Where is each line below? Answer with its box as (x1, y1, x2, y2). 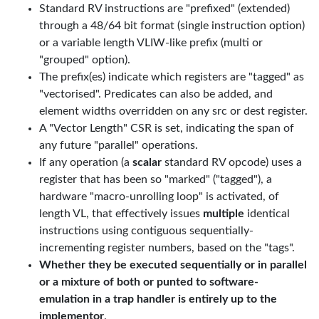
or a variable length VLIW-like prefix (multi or (39, 37, 263, 48)
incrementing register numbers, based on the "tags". (39, 242, 295, 253)
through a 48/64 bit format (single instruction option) (39, 20, 305, 31)
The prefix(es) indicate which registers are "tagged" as (39, 71, 304, 83)
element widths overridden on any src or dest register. (39, 105, 308, 117)
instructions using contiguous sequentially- (39, 225, 253, 236)
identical (244, 208, 290, 219)
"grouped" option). (39, 54, 130, 66)
